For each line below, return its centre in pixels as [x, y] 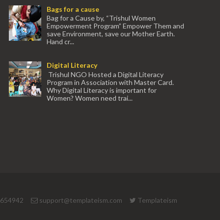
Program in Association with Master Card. [110, 82]
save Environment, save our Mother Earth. [111, 34]
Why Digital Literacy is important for [102, 90]
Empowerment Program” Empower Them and [115, 26]
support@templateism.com [80, 200]
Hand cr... [60, 42]
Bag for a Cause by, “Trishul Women [101, 18]
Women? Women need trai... [90, 98]
